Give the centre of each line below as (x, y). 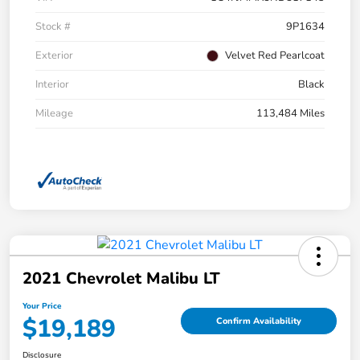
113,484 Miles (290, 114)
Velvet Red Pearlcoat (275, 56)
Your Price (42, 306)
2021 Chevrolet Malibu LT (121, 278)
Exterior (54, 56)
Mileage (54, 114)
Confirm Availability (259, 321)
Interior (52, 85)
